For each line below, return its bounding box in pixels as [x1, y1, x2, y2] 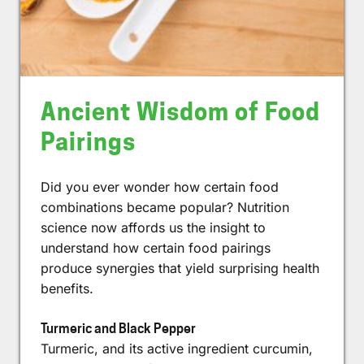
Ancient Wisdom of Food [41, 97, 320, 126]
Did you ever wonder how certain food [41, 178, 279, 195]
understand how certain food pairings [41, 239, 271, 256]
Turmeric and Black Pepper [41, 320, 196, 336]
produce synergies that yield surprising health [41, 259, 319, 276]
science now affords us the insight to [41, 219, 266, 236]
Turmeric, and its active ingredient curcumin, [41, 340, 313, 357]
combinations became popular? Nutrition [41, 198, 289, 215]
